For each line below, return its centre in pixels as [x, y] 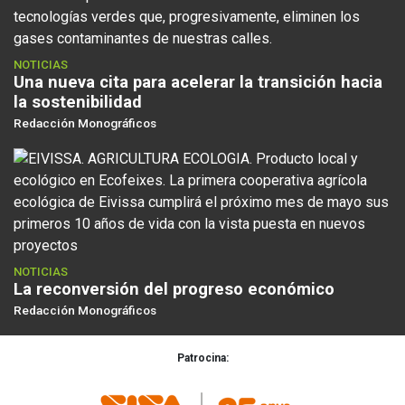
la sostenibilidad [78, 102]
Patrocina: [202, 358]
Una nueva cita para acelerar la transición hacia [198, 82]
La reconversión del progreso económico [174, 289]
